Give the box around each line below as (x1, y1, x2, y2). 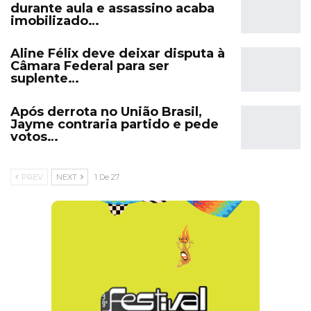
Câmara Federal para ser (10, 58, 169, 74)
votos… (10, 128, 58, 144)
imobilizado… (10, 12, 99, 28)
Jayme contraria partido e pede (10, 116, 219, 132)
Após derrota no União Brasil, (10, 103, 202, 119)
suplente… (10, 71, 79, 87)
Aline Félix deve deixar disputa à (10, 46, 225, 62)
